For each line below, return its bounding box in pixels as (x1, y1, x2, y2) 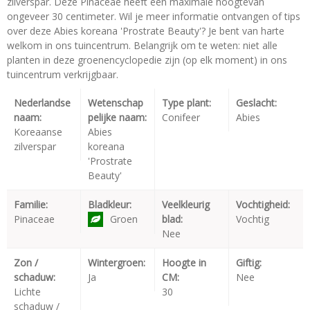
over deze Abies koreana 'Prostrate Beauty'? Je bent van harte (7, 24, 284, 37)
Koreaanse (14, 125, 62, 138)
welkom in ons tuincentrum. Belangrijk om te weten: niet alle (7, 38, 277, 52)
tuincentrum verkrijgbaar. (7, 67, 118, 81)
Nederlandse (14, 95, 71, 109)
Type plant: (162, 95, 211, 109)
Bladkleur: (88, 197, 131, 211)
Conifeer (162, 110, 200, 124)
